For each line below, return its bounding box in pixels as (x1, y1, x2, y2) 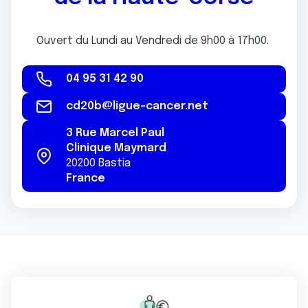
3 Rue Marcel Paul (66, 127, 164, 139)
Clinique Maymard (66, 142, 166, 154)
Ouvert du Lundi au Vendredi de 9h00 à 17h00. (36, 35, 272, 47)
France (66, 173, 105, 184)
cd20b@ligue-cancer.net (66, 100, 208, 112)
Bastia (98, 157, 131, 169)
